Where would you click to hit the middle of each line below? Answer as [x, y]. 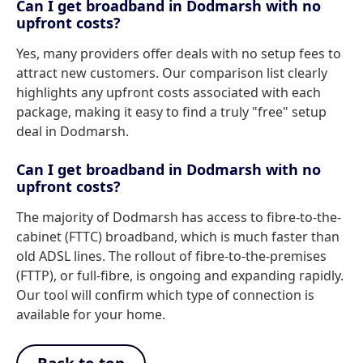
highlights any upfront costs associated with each [169, 92]
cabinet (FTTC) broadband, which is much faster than [178, 237]
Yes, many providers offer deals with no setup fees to [179, 53]
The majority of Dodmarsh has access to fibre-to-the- [179, 217]
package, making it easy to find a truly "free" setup [171, 112]
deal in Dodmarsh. [73, 131]
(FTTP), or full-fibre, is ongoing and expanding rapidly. [180, 275]
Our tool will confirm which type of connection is [165, 295]
